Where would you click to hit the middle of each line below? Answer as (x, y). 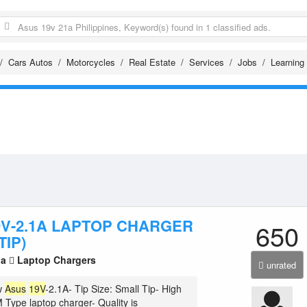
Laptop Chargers (56, 260)
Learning (287, 62)
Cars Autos (30, 62)
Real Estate (152, 62)
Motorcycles (91, 62)
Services (207, 62)
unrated (282, 265)
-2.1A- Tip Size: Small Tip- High (114, 288)
